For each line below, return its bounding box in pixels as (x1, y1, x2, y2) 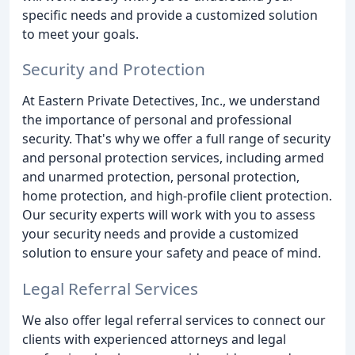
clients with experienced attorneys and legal (22, 330, 286, 349)
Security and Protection (22, 58, 205, 81)
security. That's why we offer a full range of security (22, 130, 330, 148)
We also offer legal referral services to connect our (22, 311, 326, 330)
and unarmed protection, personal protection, (22, 168, 300, 186)
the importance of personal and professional (22, 111, 292, 129)
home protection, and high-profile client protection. (22, 187, 332, 205)
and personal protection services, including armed (22, 149, 324, 167)
